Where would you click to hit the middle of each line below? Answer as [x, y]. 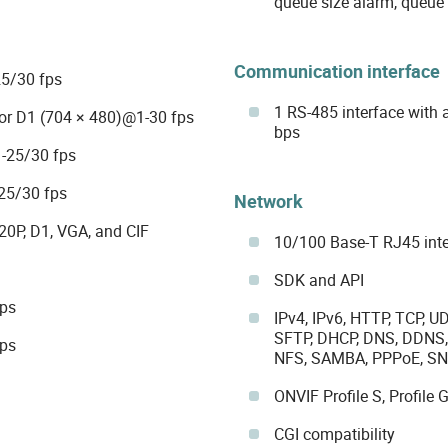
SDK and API [318, 280]
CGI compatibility [334, 434]
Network [268, 200]
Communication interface [336, 70]
